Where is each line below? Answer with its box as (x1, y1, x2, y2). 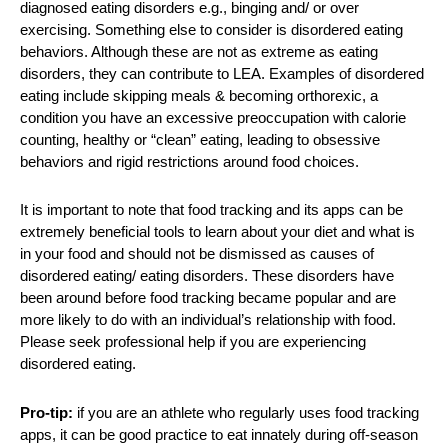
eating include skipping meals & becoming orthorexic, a (20, 87, 378, 104)
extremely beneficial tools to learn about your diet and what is (20, 223, 415, 241)
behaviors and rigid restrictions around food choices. (20, 153, 359, 170)
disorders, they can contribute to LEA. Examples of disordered (20, 65, 424, 82)
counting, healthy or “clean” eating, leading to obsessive (20, 131, 380, 148)
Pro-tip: (20, 403, 73, 421)
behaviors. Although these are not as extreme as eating (20, 43, 378, 60)
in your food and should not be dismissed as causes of (20, 245, 374, 263)
